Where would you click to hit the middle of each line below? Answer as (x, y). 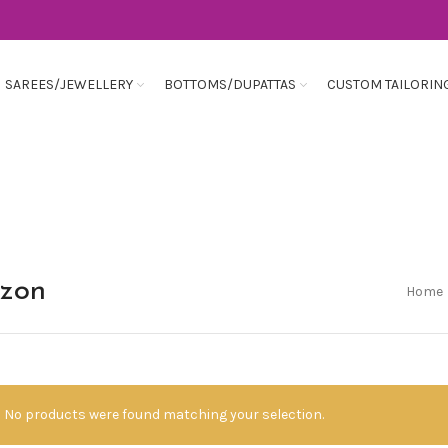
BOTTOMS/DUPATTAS (230, 84)
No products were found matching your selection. (164, 414)
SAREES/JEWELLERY (69, 84)
